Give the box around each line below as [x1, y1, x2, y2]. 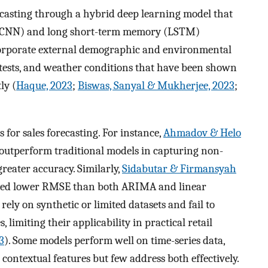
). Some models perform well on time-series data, [4, 233, 225, 247]
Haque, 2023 [16, 79, 72, 93]
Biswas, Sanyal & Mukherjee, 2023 [78, 79, 234, 93]
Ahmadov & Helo [163, 126, 241, 139]
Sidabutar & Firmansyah [122, 162, 236, 175]
